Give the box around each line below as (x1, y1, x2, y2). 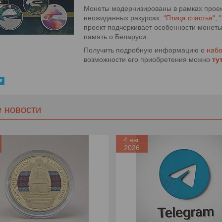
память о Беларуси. (84, 33, 148, 41)
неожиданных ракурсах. (84, 14, 164, 22)
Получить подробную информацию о (84, 46, 207, 54)
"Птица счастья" (164, 14, 215, 22)
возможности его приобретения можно (84, 55, 212, 63)
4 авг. (123, 136, 140, 144)
